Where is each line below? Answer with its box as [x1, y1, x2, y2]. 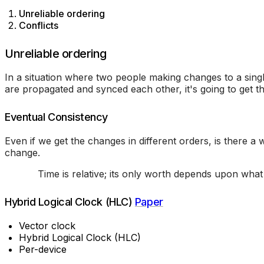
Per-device [19, 243, 67, 255]
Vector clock [19, 219, 75, 232]
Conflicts [19, 19, 58, 31]
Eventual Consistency [5, 110, 108, 123]
